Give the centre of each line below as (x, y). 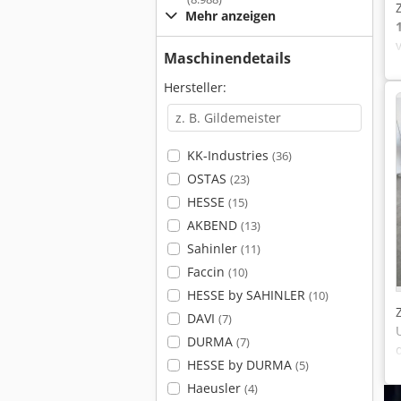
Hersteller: (195, 87)
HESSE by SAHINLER (247, 295)
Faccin (207, 272)
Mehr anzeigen (230, 16)
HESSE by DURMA (241, 365)
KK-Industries (229, 155)
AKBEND (213, 225)
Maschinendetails (227, 58)
